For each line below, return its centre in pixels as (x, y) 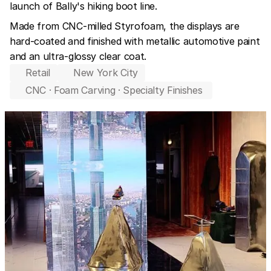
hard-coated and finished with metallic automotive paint (135, 41)
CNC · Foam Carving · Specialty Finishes (116, 90)
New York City (106, 73)
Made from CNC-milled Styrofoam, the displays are (125, 26)
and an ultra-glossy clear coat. (78, 56)
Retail (38, 73)
